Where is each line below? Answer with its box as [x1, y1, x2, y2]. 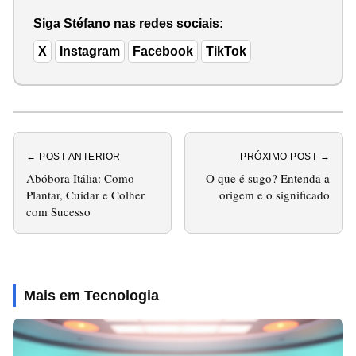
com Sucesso [26, 203, 91, 219]
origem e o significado [219, 186, 330, 203]
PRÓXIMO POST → [240, 150, 330, 162]
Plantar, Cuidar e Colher [26, 186, 145, 203]
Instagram [60, 44, 120, 58]
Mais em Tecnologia [24, 287, 159, 304]
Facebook [133, 44, 193, 58]
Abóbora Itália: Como [26, 169, 134, 186]
